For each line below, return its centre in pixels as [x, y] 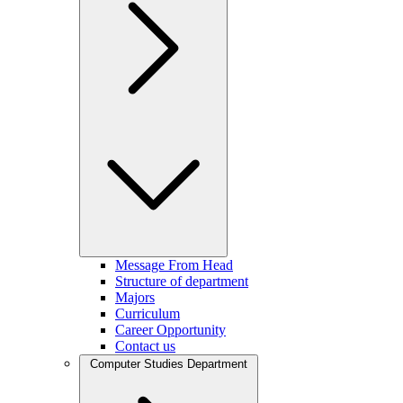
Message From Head [174, 265]
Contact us [145, 346]
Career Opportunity [170, 330]
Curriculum [148, 313]
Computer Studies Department [169, 364]
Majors [135, 297]
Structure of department [182, 281]
